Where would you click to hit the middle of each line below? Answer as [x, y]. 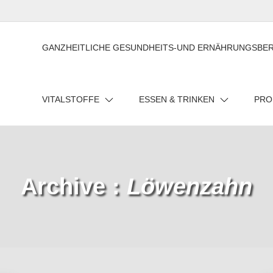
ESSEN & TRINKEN [177, 99]
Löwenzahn [190, 186]
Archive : [74, 186]
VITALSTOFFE [71, 99]
